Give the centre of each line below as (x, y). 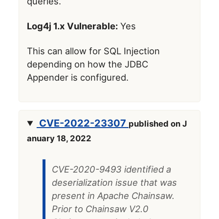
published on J (158, 123)
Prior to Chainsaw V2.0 (100, 208)
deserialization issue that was (114, 182)
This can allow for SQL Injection (94, 51)
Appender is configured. (78, 77)
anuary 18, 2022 (59, 138)
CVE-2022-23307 (82, 123)
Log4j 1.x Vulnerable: (73, 26)
